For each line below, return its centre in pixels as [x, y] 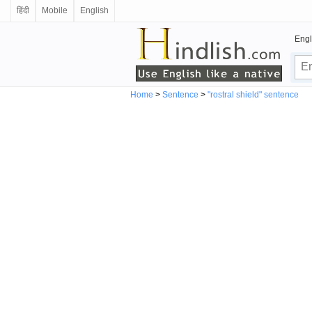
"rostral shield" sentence [253, 94]
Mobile [55, 10]
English [94, 10]
